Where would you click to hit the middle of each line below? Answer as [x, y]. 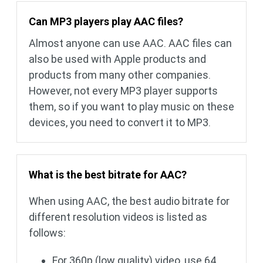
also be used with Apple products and [117, 59]
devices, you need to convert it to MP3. [120, 123]
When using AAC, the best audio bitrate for [129, 201]
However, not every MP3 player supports [123, 91]
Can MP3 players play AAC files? [106, 22]
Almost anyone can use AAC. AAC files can [130, 43]
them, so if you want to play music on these [131, 107]
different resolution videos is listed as [118, 217]
